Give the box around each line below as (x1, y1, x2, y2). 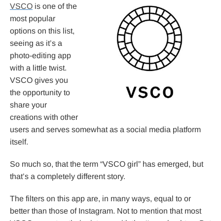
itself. (10, 138, 28, 147)
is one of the (33, 2, 77, 11)
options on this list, (10, 27, 74, 36)
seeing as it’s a (10, 39, 62, 48)
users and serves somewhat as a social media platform (10, 125, 201, 134)
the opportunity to (10, 88, 70, 97)
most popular (10, 14, 55, 23)
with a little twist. (10, 64, 67, 73)
